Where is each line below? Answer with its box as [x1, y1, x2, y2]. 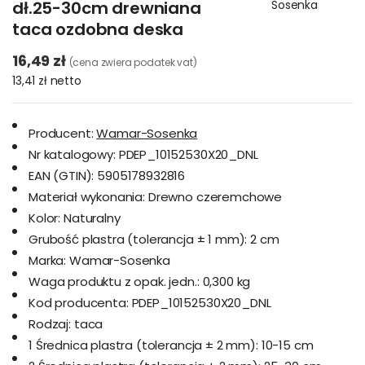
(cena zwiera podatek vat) [68, 55, 197, 69]
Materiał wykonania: [29, 188, 145, 205]
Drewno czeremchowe [147, 188, 283, 205]
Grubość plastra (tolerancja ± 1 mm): [29, 231, 248, 248]
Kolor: [29, 209, 61, 226]
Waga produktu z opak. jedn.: [29, 273, 200, 290]
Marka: [29, 252, 67, 269]
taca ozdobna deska [12, 18, 184, 41]
